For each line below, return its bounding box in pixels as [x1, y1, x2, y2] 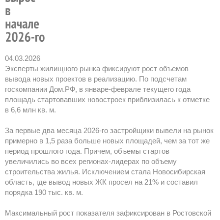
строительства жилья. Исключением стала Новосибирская [5, 167, 205, 176]
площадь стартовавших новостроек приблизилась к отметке [5, 95, 210, 104]
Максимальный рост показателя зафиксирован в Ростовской [5, 209, 211, 218]
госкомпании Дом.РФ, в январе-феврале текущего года [5, 85, 191, 94]
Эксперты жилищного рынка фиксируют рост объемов [5, 64, 189, 73]
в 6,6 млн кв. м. [5, 106, 56, 114]
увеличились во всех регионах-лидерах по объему [5, 157, 177, 166]
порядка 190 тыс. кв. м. [5, 188, 83, 197]
